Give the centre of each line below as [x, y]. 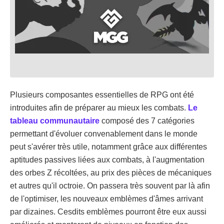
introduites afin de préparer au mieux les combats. [99, 108]
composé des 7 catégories [147, 121]
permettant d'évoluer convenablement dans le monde [104, 134]
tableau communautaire [55, 121]
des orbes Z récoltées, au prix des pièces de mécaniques [111, 173]
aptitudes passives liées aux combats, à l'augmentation [107, 160]
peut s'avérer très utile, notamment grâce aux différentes [108, 147]
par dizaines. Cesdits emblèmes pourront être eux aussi [108, 212]
